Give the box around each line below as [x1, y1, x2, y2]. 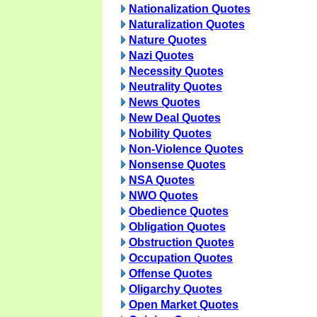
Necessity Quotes [129, 65, 224, 77]
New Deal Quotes [129, 112, 221, 124]
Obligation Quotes [129, 221, 226, 233]
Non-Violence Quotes [129, 143, 243, 155]
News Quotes [129, 96, 200, 108]
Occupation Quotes [129, 252, 233, 264]
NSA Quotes [129, 174, 195, 186]
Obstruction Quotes [129, 236, 234, 248]
